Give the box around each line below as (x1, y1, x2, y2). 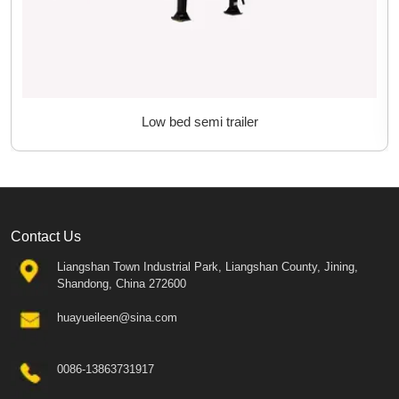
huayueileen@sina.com (57, 311, 178, 325)
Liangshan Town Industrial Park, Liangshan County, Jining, (57, 259, 359, 273)
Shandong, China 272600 (57, 276, 187, 290)
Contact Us (11, 228, 81, 244)
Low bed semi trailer (141, 113, 258, 129)
